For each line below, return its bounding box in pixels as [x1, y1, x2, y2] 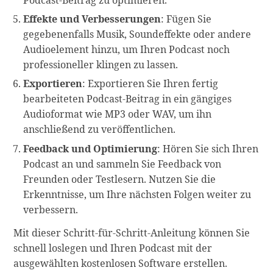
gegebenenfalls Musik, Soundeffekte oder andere [23, 27, 252, 41]
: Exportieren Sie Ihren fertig [82, 77, 219, 91]
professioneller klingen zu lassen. [23, 58, 179, 72]
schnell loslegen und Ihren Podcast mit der [13, 241, 213, 255]
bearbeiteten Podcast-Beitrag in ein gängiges [23, 92, 232, 106]
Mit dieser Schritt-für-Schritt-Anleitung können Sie [13, 225, 250, 239]
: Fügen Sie [161, 12, 212, 26]
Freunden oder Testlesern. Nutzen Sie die [23, 172, 216, 186]
